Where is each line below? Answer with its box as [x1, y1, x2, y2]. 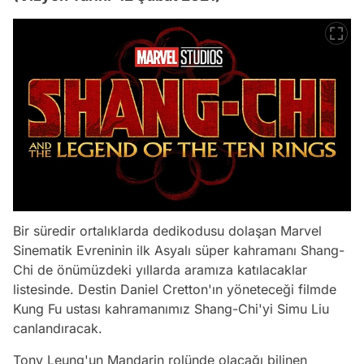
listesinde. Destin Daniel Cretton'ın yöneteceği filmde [13, 281, 336, 298]
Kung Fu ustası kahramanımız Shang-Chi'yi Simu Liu [13, 301, 329, 318]
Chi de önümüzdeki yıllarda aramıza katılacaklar [13, 262, 307, 279]
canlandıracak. [13, 320, 106, 337]
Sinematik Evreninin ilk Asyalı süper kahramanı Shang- [13, 242, 344, 259]
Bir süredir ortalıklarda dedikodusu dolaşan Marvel [13, 223, 322, 240]
